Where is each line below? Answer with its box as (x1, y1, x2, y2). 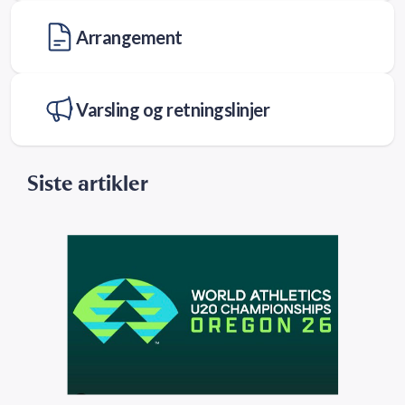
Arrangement (76, 25, 183, 48)
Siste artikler (27, 169, 148, 196)
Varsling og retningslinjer (76, 98, 269, 120)
